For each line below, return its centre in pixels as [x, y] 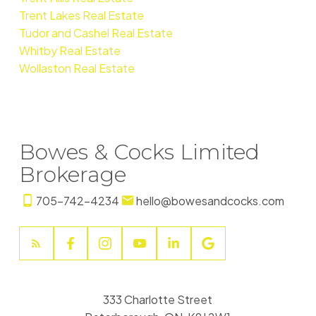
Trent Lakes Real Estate [81, 15]
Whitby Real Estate [69, 50]
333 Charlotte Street [158, 299]
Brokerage [72, 174]
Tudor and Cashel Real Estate [96, 32]
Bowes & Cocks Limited [139, 152]
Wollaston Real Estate [77, 68]
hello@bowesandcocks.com [210, 200]
